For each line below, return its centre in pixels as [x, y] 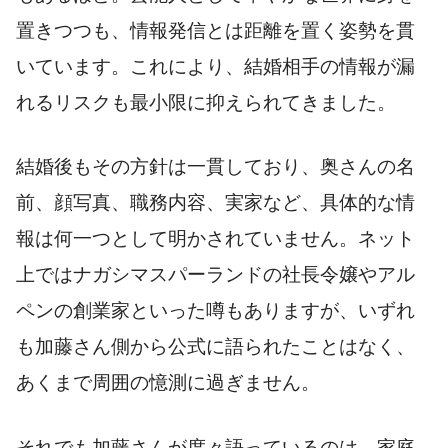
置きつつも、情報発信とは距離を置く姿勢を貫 [215, 30]
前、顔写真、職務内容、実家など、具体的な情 [215, 202]
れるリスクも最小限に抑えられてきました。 [206, 102]
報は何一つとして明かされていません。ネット [215, 238]
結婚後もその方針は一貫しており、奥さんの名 [215, 166]
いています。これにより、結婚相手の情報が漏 [215, 66]
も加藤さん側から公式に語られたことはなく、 [215, 346]
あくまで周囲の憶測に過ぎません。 [168, 382]
